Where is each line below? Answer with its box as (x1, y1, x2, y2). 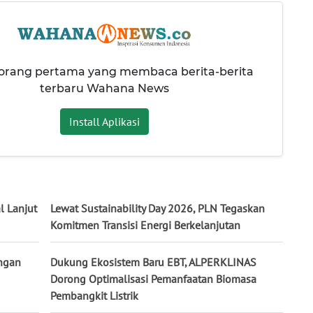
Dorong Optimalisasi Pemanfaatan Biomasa (50, 272, 256, 286)
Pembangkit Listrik (50, 289, 138, 303)
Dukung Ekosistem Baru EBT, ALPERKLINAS (50, 255, 256, 270)
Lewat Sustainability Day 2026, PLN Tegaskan (50, 201, 265, 216)
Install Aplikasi (68, 115, 140, 129)
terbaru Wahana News (39, 82, 169, 96)
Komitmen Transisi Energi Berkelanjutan (50, 218, 240, 233)
